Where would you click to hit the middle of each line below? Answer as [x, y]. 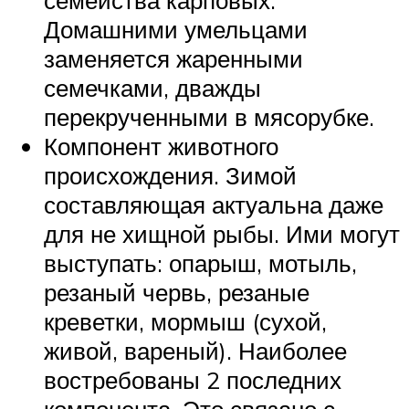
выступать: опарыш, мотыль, [200, 263]
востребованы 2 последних [193, 380]
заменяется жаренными [173, 59]
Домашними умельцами [176, 30]
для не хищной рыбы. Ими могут [222, 234]
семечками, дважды [152, 88]
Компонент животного [161, 147]
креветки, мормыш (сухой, [185, 322]
